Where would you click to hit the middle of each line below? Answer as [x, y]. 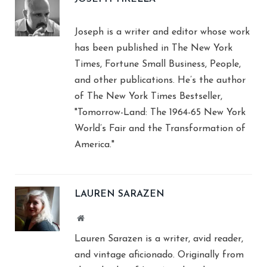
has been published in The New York [153, 48]
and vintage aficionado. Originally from [159, 255]
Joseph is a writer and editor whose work [162, 32]
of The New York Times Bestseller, [148, 96]
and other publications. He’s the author [160, 80]
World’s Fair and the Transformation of [160, 128]
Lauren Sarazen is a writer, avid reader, [159, 239]
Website [97, 217]
